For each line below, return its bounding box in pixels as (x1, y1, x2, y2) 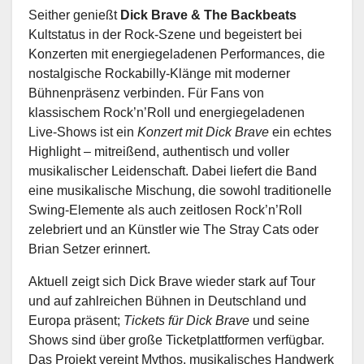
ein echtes (269, 124, 331, 139)
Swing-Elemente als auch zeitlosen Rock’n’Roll (28, 202, 302, 217)
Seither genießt (28, 7, 120, 22)
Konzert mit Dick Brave (137, 124, 269, 139)
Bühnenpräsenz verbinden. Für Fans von (28, 85, 264, 100)
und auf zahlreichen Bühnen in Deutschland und (28, 293, 306, 308)
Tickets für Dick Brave (123, 313, 249, 327)
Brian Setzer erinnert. (28, 241, 150, 256)
